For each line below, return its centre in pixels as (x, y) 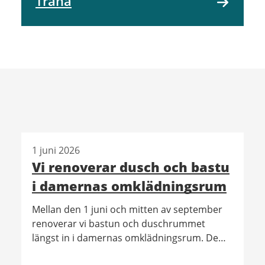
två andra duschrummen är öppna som (120, 252)
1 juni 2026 (56, 150)
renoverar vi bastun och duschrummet (118, 223)
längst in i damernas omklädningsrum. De (125, 237)
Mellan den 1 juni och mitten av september (127, 209)
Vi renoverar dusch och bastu (130, 167)
